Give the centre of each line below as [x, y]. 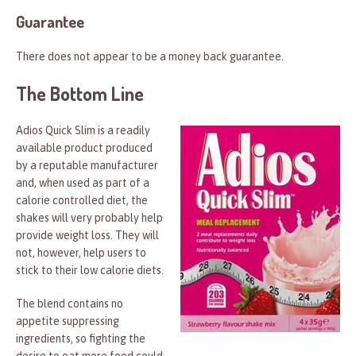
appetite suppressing [68, 321]
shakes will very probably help [89, 218]
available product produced [84, 148]
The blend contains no [70, 304]
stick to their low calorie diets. [90, 271]
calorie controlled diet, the [82, 201]
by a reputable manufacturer [87, 166]
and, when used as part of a [83, 183]
